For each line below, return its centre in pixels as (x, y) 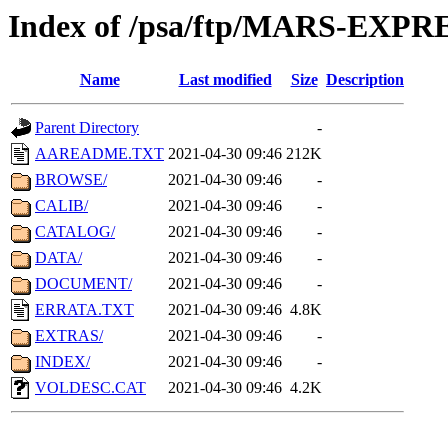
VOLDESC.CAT (90, 388)
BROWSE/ (71, 180)
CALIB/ (61, 206)
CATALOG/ (75, 232)
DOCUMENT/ (83, 284)
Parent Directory (87, 128)
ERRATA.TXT (84, 310)
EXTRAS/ (69, 336)
